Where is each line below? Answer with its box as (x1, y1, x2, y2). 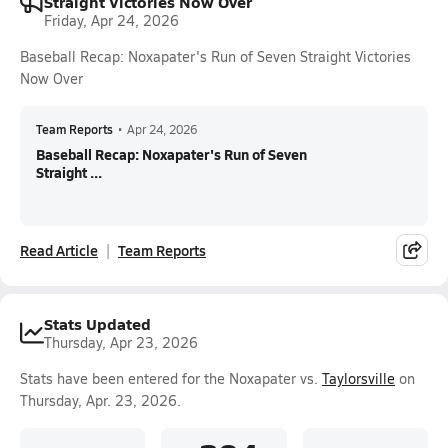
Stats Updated (44, 312, 151, 335)
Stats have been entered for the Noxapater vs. (20, 369, 322, 388)
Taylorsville (322, 369, 395, 388)
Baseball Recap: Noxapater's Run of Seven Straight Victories (20, 47, 411, 66)
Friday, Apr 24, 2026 (44, 11, 179, 30)
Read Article (20, 240, 98, 260)
